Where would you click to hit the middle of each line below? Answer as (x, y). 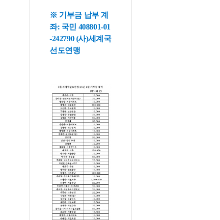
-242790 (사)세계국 (81, 39)
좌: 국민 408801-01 (80, 27)
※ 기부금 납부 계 (79, 15)
